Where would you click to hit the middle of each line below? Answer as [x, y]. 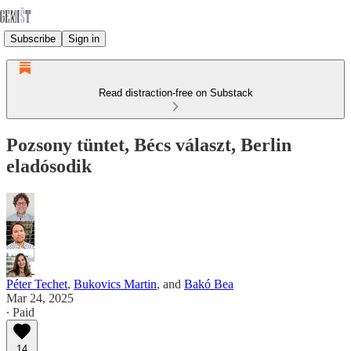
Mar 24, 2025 [40, 298]
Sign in [84, 38]
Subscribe [33, 38]
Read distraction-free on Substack [175, 93]
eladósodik [49, 166]
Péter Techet [37, 284]
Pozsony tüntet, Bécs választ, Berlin [149, 145]
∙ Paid [20, 312]
